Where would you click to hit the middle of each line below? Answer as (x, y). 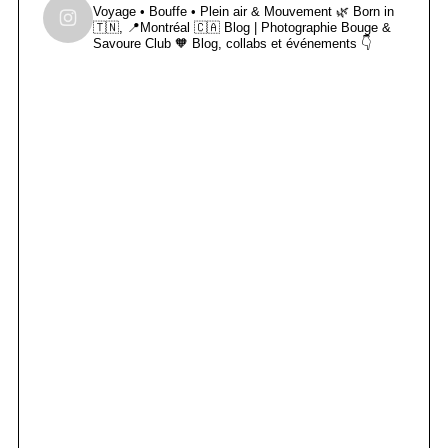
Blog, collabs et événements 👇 (281, 43)
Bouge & (363, 27)
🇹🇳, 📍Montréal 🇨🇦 (156, 27)
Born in (371, 11)
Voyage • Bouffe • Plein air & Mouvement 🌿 (220, 11)
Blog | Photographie (278, 27)
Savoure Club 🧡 (142, 43)
